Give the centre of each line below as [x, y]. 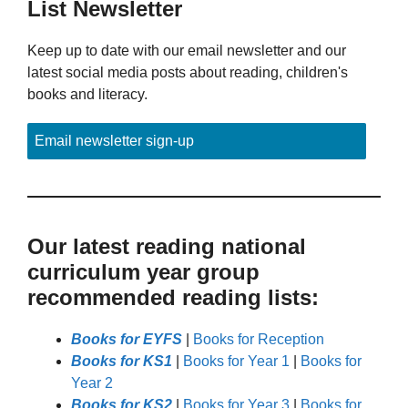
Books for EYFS [127, 339]
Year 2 [92, 382]
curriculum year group [143, 271]
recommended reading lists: [173, 297]
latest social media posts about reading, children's [188, 72]
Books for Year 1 [236, 361]
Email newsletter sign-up [114, 140]
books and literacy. [87, 94]
